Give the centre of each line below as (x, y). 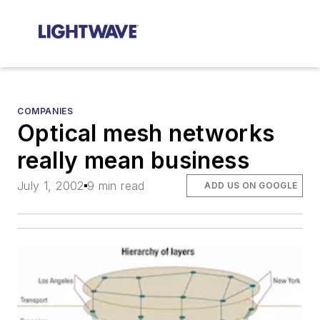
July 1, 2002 (51, 186)
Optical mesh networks (146, 133)
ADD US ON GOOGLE (251, 186)
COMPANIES (45, 111)
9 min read (116, 186)
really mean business (133, 160)
